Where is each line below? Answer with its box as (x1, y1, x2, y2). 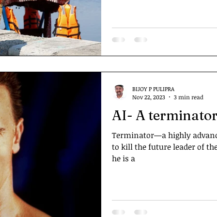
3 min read (174, 93, 203, 101)
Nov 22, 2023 (132, 93, 165, 101)
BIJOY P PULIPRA (132, 84, 174, 93)
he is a (112, 153, 135, 164)
